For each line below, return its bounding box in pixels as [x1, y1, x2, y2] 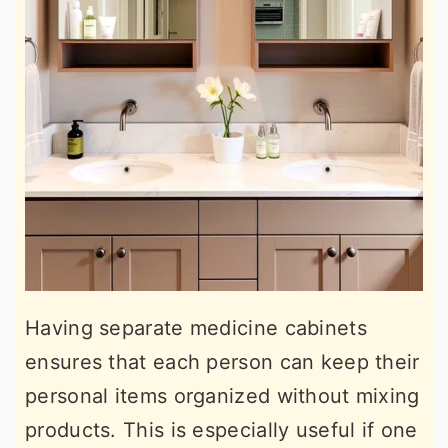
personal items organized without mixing [25, 383, 420, 408]
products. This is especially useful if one [25, 417, 418, 442]
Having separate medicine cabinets [25, 315, 367, 340]
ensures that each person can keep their [25, 349, 420, 374]
